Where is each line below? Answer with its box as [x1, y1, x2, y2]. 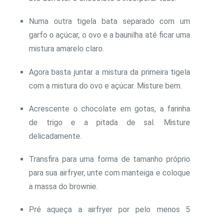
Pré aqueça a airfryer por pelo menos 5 [29, 205, 190, 215]
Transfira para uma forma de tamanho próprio [29, 154, 190, 164]
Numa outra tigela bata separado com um [29, 17, 190, 26]
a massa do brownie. [29, 181, 98, 191]
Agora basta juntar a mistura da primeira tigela [29, 67, 190, 77]
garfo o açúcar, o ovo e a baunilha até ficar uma [29, 30, 190, 40]
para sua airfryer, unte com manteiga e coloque [29, 168, 190, 177]
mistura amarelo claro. [29, 44, 104, 54]
